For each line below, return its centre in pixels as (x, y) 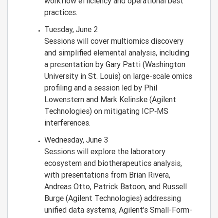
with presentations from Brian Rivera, (107, 175)
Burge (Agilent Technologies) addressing (113, 198)
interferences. (67, 123)
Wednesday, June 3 (77, 140)
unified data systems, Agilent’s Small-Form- (118, 210)
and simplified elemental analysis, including (117, 53)
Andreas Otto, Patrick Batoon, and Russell (116, 186)
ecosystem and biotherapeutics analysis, (113, 163)
